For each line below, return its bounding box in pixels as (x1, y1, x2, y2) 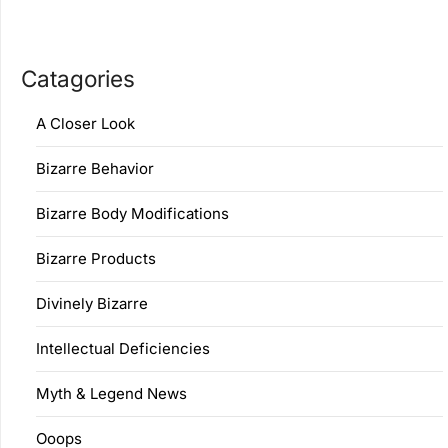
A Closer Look (36, 114, 135, 134)
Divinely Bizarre (36, 294, 148, 314)
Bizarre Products (36, 249, 156, 269)
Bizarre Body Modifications (36, 204, 229, 224)
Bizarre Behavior (36, 159, 154, 179)
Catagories (21, 65, 135, 93)
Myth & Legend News (36, 384, 187, 404)
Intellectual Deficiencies (36, 339, 210, 359)
